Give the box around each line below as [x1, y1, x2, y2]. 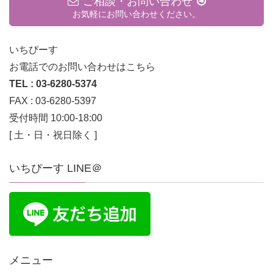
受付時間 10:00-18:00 [9, 113, 102, 123]
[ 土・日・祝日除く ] [9, 130, 97, 140]
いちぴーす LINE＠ [9, 162, 102, 174]
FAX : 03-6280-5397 [9, 96, 96, 106]
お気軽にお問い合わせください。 [73, 9, 200, 19]
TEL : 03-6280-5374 [9, 79, 97, 89]
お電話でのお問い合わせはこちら [9, 62, 155, 72]
